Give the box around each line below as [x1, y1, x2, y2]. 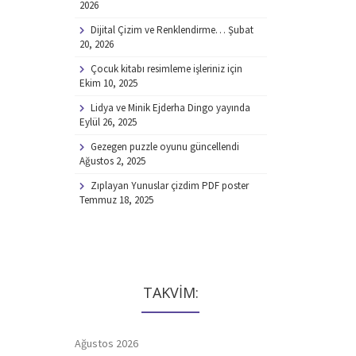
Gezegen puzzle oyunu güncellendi [90, 139, 239, 153]
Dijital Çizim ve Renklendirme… [90, 22, 226, 37]
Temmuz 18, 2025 [79, 192, 153, 207]
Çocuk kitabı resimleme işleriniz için [90, 61, 242, 75]
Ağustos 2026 [74, 335, 138, 350]
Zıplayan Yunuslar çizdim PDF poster [90, 178, 249, 192]
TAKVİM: [142, 282, 199, 302]
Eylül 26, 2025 [79, 114, 137, 129]
